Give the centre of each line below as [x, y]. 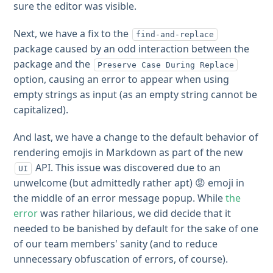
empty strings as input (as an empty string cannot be [136, 94]
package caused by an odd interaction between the [132, 49]
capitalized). [41, 110]
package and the [53, 64]
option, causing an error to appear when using [122, 79]
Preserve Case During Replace [166, 65]
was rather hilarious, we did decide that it [135, 213]
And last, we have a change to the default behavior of [136, 137]
